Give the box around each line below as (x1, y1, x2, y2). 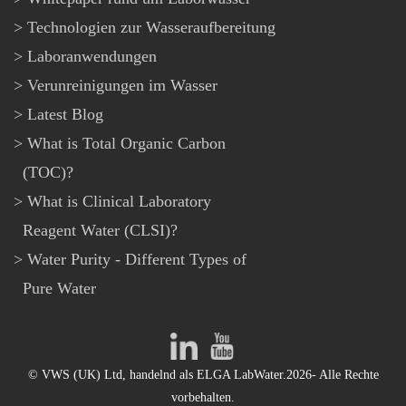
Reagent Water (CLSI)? (23, 221, 178, 240)
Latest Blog (27, 105, 103, 124)
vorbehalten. (171, 390, 235, 404)
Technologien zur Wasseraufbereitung (27, 18, 275, 37)
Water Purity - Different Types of (27, 250, 246, 269)
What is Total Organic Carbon (27, 134, 226, 153)
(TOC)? (23, 163, 73, 182)
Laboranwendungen (27, 47, 157, 66)
